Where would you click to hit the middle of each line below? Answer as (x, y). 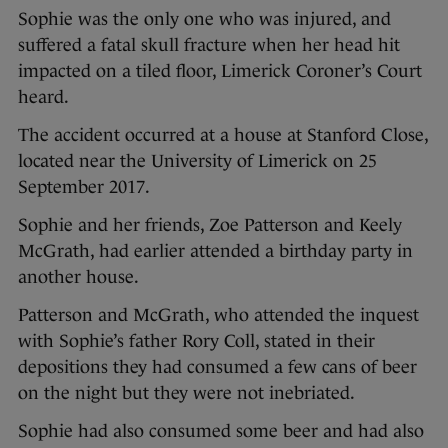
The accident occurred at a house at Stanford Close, (223, 135)
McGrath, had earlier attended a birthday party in (215, 251)
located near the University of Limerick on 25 (197, 161)
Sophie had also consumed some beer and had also (221, 431)
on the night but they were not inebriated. (186, 393)
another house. (78, 277)
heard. (43, 97)
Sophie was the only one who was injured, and (204, 19)
